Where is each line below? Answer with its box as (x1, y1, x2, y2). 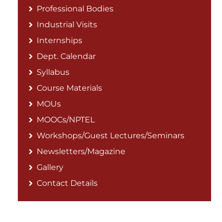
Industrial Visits (37, 19, 98, 29)
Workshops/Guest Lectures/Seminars (37, 130, 185, 140)
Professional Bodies (37, 3, 114, 13)
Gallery (37, 162, 64, 172)
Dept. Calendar (37, 51, 96, 61)
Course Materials (37, 83, 103, 93)
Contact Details (37, 178, 98, 188)
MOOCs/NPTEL (37, 114, 95, 124)
